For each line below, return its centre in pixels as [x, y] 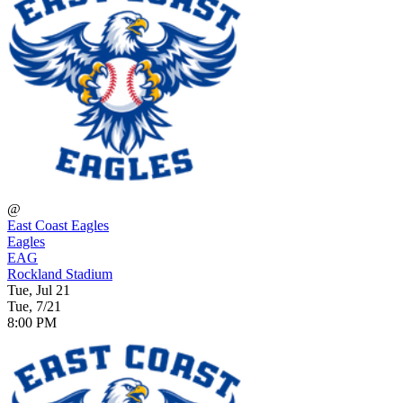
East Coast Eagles [58, 225]
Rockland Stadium [60, 273]
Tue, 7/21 [34, 306]
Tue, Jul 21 [39, 290]
